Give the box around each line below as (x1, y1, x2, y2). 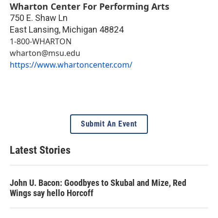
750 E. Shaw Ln (10, 13, 68, 23)
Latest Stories (10, 144, 71, 157)
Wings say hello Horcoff (10, 188, 93, 199)
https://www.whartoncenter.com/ (10, 59, 132, 71)
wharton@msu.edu (10, 48, 80, 59)
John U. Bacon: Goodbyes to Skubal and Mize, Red (10, 178, 186, 188)
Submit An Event (81, 119, 137, 129)
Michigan (62, 24, 97, 35)
